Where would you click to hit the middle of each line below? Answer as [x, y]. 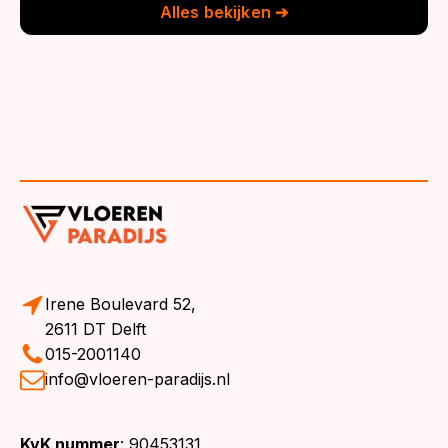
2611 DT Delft [95, 328]
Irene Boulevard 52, [123, 303]
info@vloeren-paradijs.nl [137, 378]
